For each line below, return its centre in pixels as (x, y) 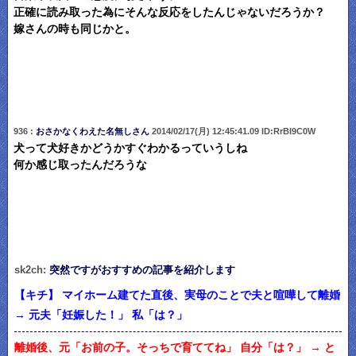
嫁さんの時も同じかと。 (74, 29)
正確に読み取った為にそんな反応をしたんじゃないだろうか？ (169, 12)
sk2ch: (32, 270)
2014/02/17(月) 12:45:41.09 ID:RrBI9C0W (232, 132)
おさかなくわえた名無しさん (92, 132)
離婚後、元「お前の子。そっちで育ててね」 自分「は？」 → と (175, 347)
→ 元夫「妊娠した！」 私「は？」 (101, 315)
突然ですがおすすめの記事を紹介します (142, 270)
